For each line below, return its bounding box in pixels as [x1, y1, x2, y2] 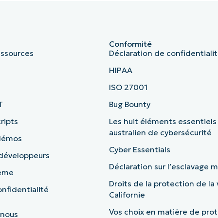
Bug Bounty [109, 99, 150, 109]
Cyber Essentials [109, 145, 170, 155]
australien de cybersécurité [109, 127, 212, 138]
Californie [109, 190, 145, 200]
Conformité [109, 39, 152, 49]
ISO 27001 [109, 82, 147, 92]
